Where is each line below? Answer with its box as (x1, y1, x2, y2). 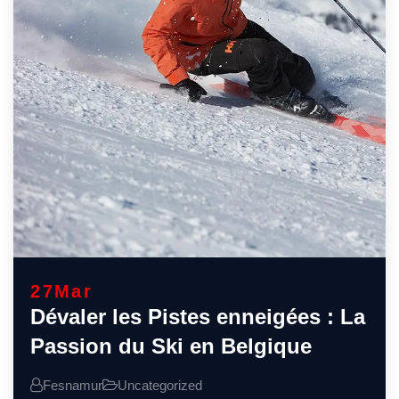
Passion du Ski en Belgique (30, 333, 313, 358)
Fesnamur (43, 377, 103, 393)
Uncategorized (118, 377, 203, 393)
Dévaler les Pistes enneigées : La (30, 304, 366, 329)
